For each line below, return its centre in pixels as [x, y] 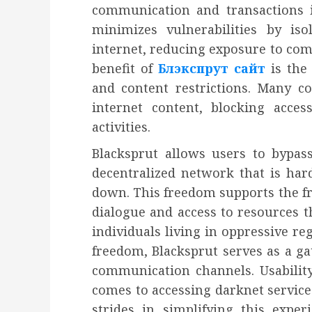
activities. [121, 127]
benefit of [125, 69]
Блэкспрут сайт [212, 69]
